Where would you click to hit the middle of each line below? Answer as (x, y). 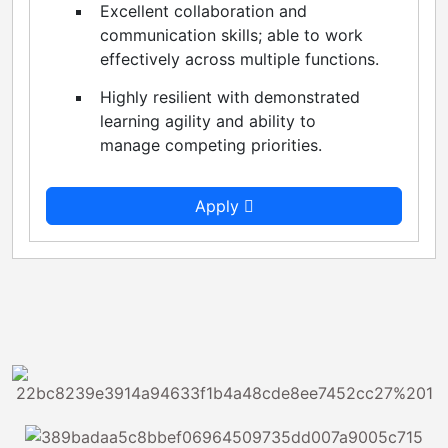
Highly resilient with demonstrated (230, 96)
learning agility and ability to (208, 120)
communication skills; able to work (231, 34)
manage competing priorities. (211, 144)
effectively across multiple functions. (239, 58)
